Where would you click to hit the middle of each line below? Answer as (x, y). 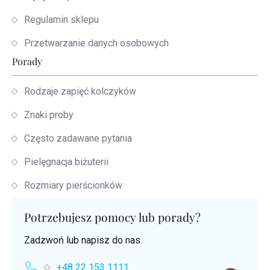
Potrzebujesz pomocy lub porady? (112, 217)
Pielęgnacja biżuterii (66, 162)
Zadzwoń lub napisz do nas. (83, 240)
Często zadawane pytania (78, 139)
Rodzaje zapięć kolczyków (80, 92)
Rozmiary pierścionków (73, 186)
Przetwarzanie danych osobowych (96, 43)
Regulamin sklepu (61, 20)
